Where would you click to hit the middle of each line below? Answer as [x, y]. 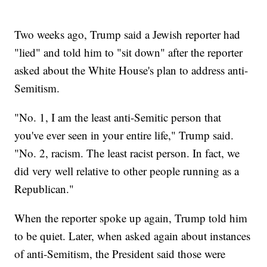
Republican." [44, 189]
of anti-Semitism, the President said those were [120, 254]
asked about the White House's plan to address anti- [131, 70]
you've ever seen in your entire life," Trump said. [124, 135]
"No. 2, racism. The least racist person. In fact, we [127, 153]
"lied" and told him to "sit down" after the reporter [129, 52]
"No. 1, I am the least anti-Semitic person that [118, 117]
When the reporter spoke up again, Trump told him [131, 218]
